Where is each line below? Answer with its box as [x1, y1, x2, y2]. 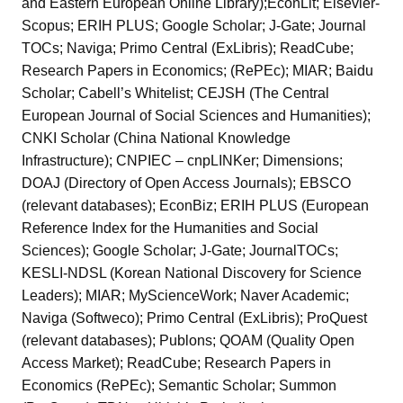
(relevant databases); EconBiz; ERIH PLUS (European [22, 198, 369, 214]
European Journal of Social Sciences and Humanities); [22, 108, 371, 124]
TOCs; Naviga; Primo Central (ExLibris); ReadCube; [22, 40, 354, 57]
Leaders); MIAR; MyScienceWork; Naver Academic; [22, 288, 349, 304]
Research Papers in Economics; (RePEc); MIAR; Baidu [22, 63, 373, 79]
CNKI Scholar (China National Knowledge [22, 130, 291, 147]
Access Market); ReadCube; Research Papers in [22, 355, 331, 372]
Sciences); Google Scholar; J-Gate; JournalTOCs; [22, 243, 338, 259]
